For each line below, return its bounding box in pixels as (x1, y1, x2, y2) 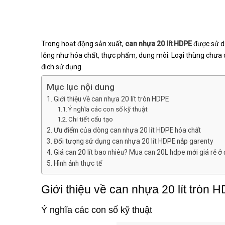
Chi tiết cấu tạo (68, 116, 114, 124)
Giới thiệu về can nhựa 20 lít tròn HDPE (53, 95, 169, 103)
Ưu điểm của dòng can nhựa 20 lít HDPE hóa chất (53, 126, 201, 135)
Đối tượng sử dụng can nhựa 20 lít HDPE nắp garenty (53, 137, 213, 146)
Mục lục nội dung (47, 82, 115, 92)
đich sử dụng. (41, 63, 83, 71)
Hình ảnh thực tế (53, 159, 102, 168)
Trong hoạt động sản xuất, (41, 40, 125, 48)
